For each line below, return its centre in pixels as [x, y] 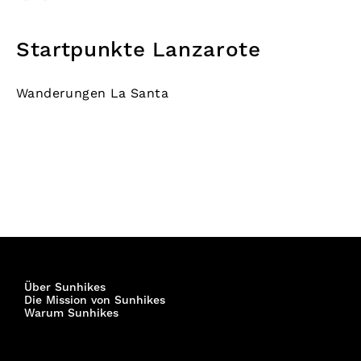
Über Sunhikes [65, 288]
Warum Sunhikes [71, 313]
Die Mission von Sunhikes [95, 301]
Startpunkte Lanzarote [139, 50]
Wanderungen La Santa [92, 93]
